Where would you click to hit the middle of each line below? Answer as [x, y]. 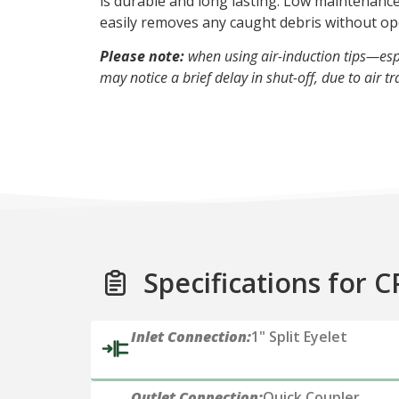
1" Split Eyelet [299, 336]
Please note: [142, 57]
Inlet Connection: [191, 336]
